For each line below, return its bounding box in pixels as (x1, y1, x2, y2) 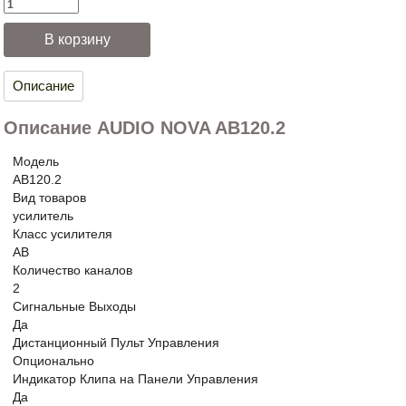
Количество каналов (13, 263, 132, 277)
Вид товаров (13, 190, 86, 205)
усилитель (13, 208, 73, 223)
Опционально (13, 353, 94, 368)
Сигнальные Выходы (13, 299, 136, 314)
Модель (13, 154, 59, 169)
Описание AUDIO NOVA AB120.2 (4, 118, 285, 138)
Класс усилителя (13, 227, 112, 241)
